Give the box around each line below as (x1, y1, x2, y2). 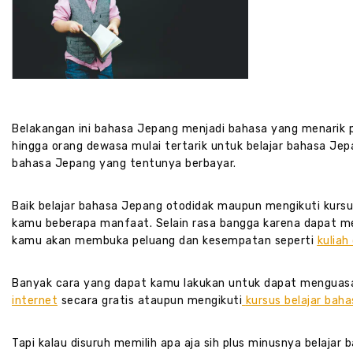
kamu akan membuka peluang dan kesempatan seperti (12, 234, 318, 248)
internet (12, 294, 58, 308)
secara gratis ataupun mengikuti (58, 294, 242, 308)
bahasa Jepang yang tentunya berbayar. (12, 157, 236, 171)
